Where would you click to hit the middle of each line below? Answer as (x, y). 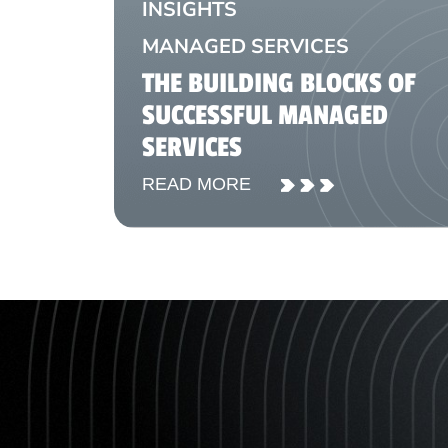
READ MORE (196, 184)
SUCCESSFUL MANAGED (265, 115)
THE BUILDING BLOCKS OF (279, 83)
